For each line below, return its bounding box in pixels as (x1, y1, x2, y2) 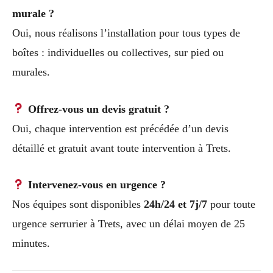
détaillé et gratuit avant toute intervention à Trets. (12, 141, 231, 154)
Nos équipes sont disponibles (12, 198, 144, 211)
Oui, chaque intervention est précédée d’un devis (12, 122, 229, 135)
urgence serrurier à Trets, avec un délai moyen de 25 (12, 218, 245, 230)
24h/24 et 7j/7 (144, 198, 207, 211)
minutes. (12, 237, 50, 250)
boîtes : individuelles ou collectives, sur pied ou (12, 46, 224, 58)
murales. (12, 65, 50, 78)
